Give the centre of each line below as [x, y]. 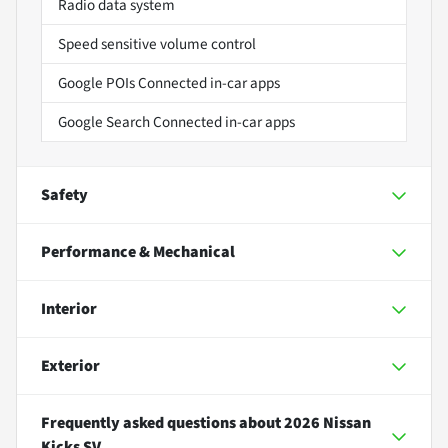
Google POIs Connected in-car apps [169, 82]
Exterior [70, 365]
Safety [64, 194]
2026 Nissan [327, 422]
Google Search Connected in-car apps [176, 121]
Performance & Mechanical [138, 251]
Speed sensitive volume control [157, 43]
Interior [69, 308]
